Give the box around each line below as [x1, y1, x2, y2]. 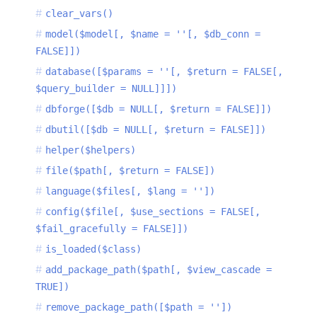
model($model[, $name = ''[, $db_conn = [45, 28, 260, 40]
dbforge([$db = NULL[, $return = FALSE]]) [45, 103, 272, 115]
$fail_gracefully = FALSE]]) [35, 223, 188, 235]
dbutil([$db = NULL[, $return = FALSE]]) [45, 124, 266, 136]
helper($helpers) [45, 144, 136, 156]
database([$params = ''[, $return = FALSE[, [45, 66, 283, 78]
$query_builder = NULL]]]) [35, 83, 177, 95]
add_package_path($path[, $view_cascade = [45, 264, 272, 276]
